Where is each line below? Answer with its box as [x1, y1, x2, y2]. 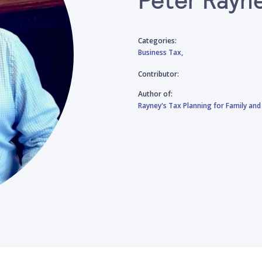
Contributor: [138, 69, 179, 79]
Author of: [138, 89, 173, 99]
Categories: [138, 36, 177, 46]
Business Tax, [138, 47, 183, 57]
